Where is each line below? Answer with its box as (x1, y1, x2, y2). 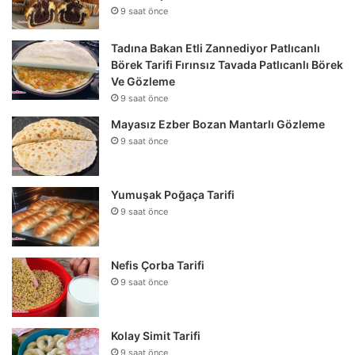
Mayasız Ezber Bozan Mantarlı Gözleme (111, 117, 325, 132)
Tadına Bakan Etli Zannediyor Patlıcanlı (111, 41, 320, 55)
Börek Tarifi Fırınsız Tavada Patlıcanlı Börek (111, 58, 343, 72)
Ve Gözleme (111, 74, 175, 89)
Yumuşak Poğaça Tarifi (111, 188, 235, 202)
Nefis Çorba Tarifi (111, 258, 204, 273)
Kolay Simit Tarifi (111, 329, 200, 343)
